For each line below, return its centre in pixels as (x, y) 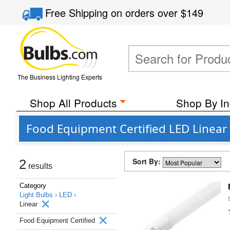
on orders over (146, 13)
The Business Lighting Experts (60, 77)
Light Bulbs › (39, 195)
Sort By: (148, 161)
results (39, 166)
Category (33, 186)
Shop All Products (73, 103)
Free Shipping (78, 13)
